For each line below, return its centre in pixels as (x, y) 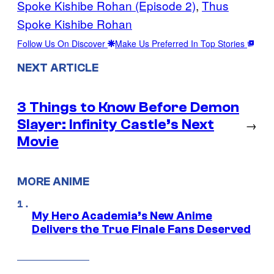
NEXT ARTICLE (58, 68)
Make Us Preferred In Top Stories (181, 44)
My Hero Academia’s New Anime (122, 216)
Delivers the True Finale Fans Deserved (141, 230)
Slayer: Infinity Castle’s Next (116, 124)
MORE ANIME (53, 181)
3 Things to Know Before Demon (128, 107)
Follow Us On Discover (62, 44)
